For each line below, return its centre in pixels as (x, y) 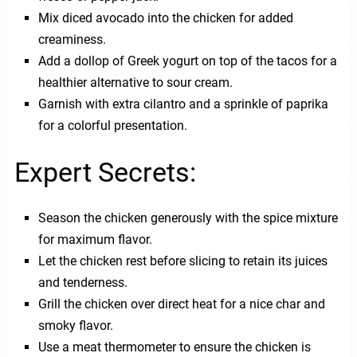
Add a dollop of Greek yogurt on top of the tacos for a (187, 61)
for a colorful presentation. (112, 125)
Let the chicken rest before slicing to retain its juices (182, 261)
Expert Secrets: (105, 173)
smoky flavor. (75, 326)
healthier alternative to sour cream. (135, 82)
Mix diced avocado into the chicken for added (165, 18)
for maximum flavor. (95, 240)
